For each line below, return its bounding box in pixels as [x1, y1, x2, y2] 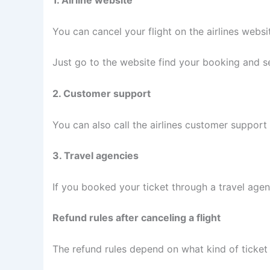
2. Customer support [52, 87, 151, 99]
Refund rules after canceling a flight [52, 212, 221, 224]
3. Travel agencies [52, 149, 139, 162]
